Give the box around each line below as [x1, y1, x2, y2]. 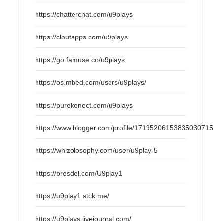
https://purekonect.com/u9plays [35, 101, 133, 109]
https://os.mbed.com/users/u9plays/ [35, 78, 147, 86]
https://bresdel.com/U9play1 [35, 169, 123, 177]
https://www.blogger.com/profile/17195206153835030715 [35, 123, 214, 132]
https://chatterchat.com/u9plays [35, 10, 133, 18]
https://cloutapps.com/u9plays [35, 33, 128, 41]
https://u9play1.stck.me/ [35, 191, 110, 200]
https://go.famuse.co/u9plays [35, 55, 125, 64]
